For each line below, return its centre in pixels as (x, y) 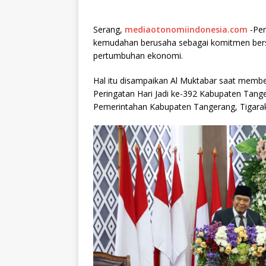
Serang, (109, 30)
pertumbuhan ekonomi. (138, 56)
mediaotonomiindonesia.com (186, 30)
